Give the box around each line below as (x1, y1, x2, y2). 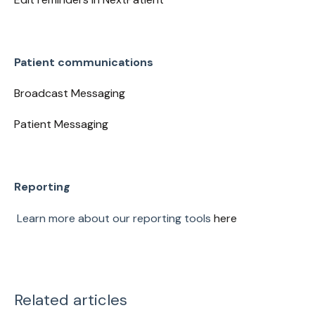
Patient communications (13, 54, 153, 70)
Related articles (13, 290, 127, 311)
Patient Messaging (13, 117, 108, 132)
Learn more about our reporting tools (13, 210, 214, 226)
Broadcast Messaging (13, 86, 125, 101)
